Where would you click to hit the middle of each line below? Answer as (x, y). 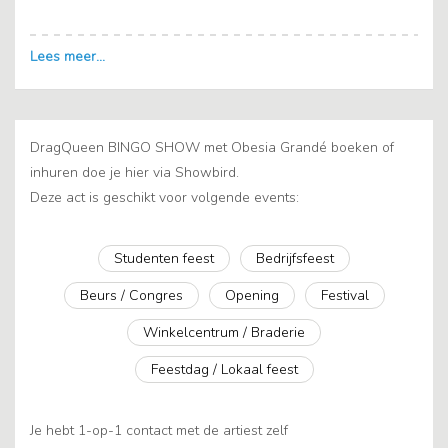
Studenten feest (164, 259)
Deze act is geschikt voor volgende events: (164, 198)
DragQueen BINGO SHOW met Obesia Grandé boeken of (212, 148)
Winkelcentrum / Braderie (224, 333)
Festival (344, 296)
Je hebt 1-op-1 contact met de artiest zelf (159, 431)
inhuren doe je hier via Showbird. (134, 173)
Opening (251, 296)
